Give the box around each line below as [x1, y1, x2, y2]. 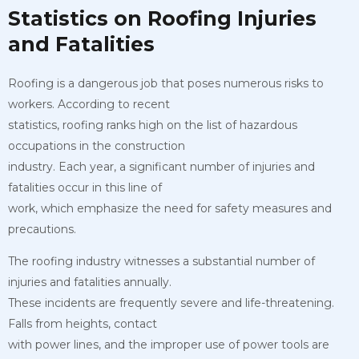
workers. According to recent [8, 96, 170, 111]
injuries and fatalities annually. [8, 274, 171, 289]
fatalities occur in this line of [8, 179, 162, 195]
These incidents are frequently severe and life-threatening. [8, 295, 334, 310]
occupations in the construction [8, 138, 185, 153]
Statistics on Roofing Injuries [8, 6, 317, 30]
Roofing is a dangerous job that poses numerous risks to [8, 75, 324, 91]
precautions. [8, 221, 76, 236]
